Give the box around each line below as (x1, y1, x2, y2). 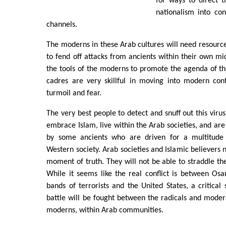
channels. (46, 21, 78, 29)
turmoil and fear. (46, 89, 102, 98)
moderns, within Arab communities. (46, 206, 164, 215)
